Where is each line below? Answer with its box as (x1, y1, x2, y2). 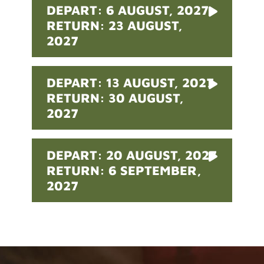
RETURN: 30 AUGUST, (47, 90, 184, 106)
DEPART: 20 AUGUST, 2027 (47, 147, 217, 163)
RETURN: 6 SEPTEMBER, (47, 163, 202, 179)
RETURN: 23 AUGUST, (47, 18, 183, 34)
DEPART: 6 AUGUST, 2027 (47, 2, 209, 18)
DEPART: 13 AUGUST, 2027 (47, 75, 214, 91)
